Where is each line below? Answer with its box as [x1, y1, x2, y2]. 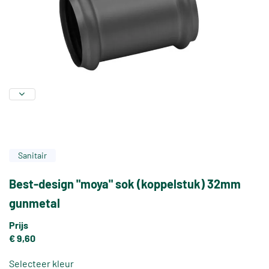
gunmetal [9, 196, 60, 211]
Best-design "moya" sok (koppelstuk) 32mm [9, 177, 241, 192]
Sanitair [18, 150, 47, 161]
